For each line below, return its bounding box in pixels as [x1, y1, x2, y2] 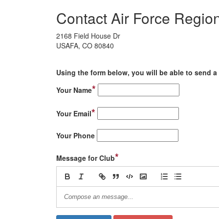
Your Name [56, 85, 92, 95]
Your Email [56, 109, 91, 118]
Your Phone [56, 131, 95, 140]
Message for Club [56, 153, 115, 163]
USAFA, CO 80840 [56, 41, 114, 50]
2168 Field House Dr [56, 31, 120, 41]
